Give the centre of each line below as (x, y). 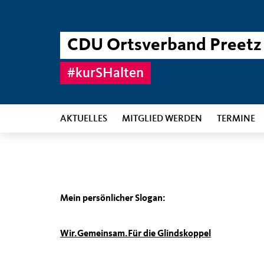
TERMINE (236, 119)
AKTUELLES (84, 119)
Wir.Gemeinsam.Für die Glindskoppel (136, 234)
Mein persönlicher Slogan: (113, 199)
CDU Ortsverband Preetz (164, 45)
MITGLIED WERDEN (162, 119)
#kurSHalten (105, 74)
